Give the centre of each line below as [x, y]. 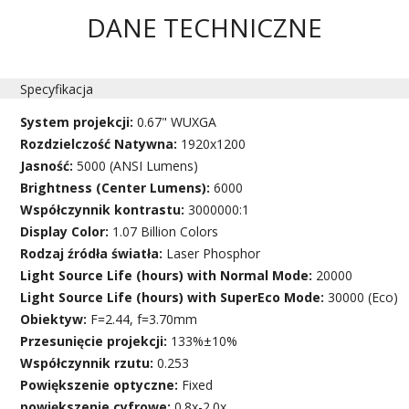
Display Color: [67, 231]
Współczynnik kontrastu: [105, 209]
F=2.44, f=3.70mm [144, 319]
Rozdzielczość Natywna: [101, 143]
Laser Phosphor [214, 253]
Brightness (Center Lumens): [117, 187]
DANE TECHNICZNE [204, 27]
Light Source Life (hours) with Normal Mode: [168, 275]
